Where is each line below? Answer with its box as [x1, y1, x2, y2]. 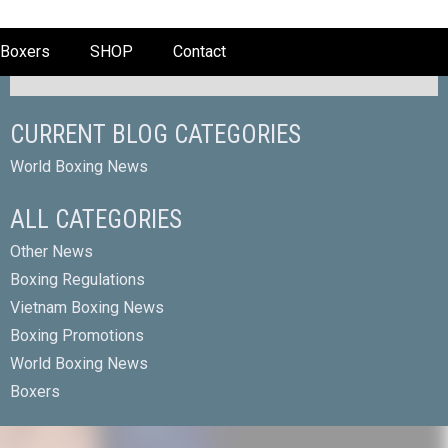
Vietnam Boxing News [10, 298, 164, 317]
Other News [10, 242, 93, 261]
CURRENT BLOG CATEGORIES [10, 120, 301, 149]
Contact [173, 42, 226, 61]
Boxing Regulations [10, 270, 145, 289]
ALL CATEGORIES [10, 205, 182, 234]
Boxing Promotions [10, 326, 144, 345]
